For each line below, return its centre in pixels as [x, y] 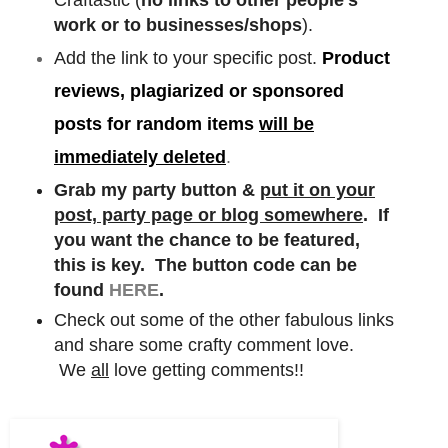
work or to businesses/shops [178, 24]
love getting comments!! [206, 369]
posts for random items [156, 123]
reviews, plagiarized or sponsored [199, 90]
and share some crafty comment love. [204, 344]
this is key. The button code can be [205, 265]
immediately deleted [140, 156]
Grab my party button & [157, 190]
